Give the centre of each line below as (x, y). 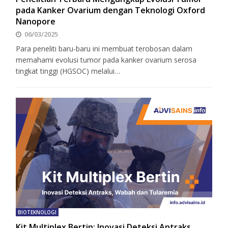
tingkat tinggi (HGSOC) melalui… (68, 71)
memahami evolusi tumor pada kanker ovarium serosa (106, 60)
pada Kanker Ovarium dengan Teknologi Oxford (111, 10)
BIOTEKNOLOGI (37, 212)
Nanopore (36, 22)
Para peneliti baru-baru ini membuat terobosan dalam (104, 49)
